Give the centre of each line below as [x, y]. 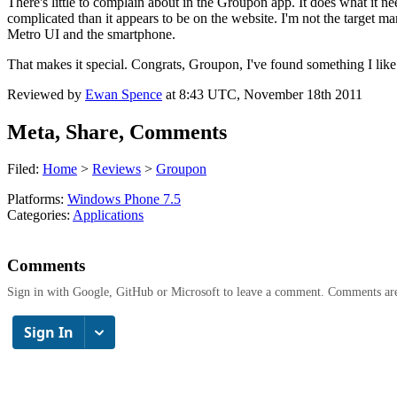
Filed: [25, 169]
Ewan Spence [124, 94]
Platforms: [37, 199]
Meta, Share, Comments [117, 132]
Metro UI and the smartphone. [91, 34]
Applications [108, 215]
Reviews [117, 169]
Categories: [40, 215]
